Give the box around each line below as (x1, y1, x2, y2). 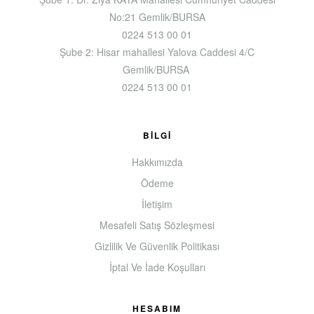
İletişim (142, 196, 172, 211)
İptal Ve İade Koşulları (109, 259, 205, 274)
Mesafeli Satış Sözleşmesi (100, 217, 214, 232)
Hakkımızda (131, 154, 183, 169)
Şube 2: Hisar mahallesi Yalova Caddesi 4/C (60, 44, 254, 59)
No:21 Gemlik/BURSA (109, 9, 205, 24)
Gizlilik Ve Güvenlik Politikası (95, 238, 219, 253)
